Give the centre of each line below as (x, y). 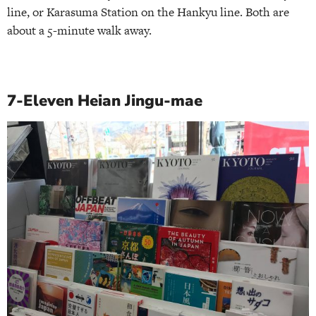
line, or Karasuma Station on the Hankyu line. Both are (148, 12)
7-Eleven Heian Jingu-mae (105, 101)
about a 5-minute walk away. (79, 31)
